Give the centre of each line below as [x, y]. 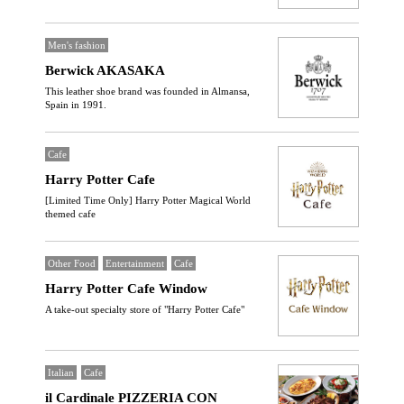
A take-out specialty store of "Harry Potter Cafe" [145, 309]
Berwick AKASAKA [105, 70]
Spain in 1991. [76, 105]
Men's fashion [77, 45]
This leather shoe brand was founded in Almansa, [147, 91]
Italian [61, 372]
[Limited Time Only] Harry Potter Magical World [148, 200]
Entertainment [135, 263]
